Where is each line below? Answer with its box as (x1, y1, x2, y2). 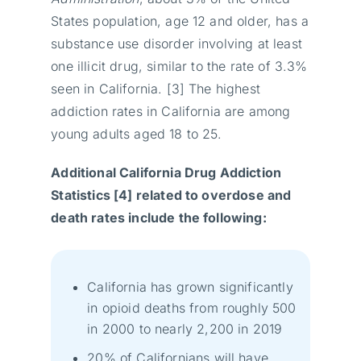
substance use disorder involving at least (51, 35, 302, 52)
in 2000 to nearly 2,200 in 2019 (87, 320, 283, 337)
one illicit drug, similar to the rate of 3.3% (51, 57, 308, 74)
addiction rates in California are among (51, 102, 291, 119)
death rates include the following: (51, 209, 267, 226)
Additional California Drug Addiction (51, 164, 282, 180)
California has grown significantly (87, 278, 293, 295)
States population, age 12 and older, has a (51, 12, 309, 29)
